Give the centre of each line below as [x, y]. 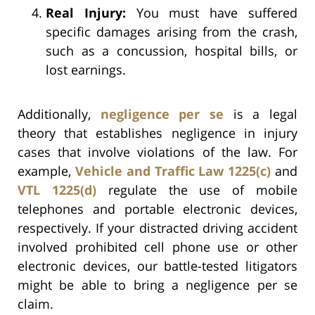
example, [46, 171]
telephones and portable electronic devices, [157, 208]
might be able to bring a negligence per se [157, 284]
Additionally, [59, 114]
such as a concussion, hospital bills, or [172, 50]
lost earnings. [86, 69]
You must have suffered [212, 12]
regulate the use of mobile [197, 189]
